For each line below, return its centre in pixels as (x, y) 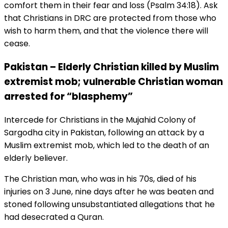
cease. (17, 44)
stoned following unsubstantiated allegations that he (109, 204)
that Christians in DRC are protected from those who (110, 18)
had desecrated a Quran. (54, 217)
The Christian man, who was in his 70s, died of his (100, 179)
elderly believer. (36, 158)
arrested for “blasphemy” (68, 96)
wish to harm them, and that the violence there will (106, 31)
